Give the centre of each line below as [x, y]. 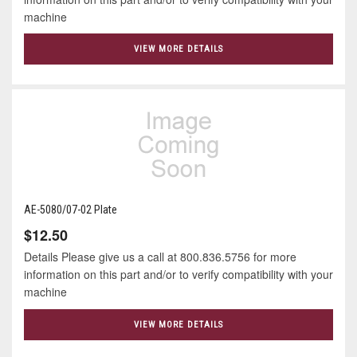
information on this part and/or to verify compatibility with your [178, 275]
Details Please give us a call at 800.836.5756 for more [160, 257]
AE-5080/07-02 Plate [71, 210]
